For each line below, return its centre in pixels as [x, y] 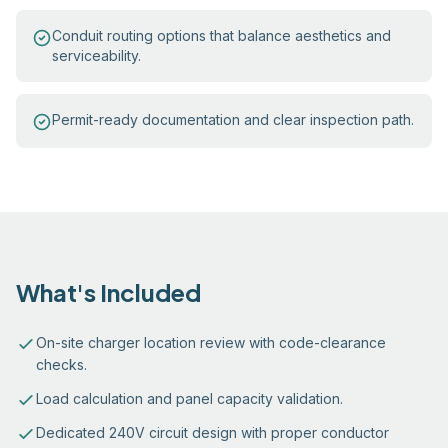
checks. [61, 364]
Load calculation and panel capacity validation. [189, 398]
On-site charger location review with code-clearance [211, 342]
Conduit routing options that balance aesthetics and [221, 35]
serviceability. [96, 55]
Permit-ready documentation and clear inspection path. [233, 119]
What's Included [108, 292]
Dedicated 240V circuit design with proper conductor [212, 432]
